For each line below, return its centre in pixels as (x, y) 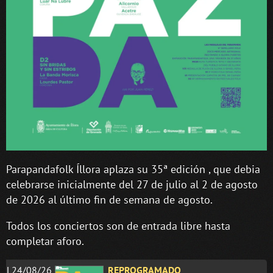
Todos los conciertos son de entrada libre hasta (118, 225)
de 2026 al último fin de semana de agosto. (109, 199)
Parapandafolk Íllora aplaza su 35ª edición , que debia (133, 169)
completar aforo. (45, 241)
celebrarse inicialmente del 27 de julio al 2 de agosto (132, 184)
